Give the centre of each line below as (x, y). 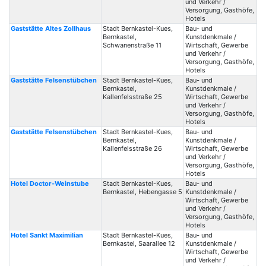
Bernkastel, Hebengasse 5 (142, 192)
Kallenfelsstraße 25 (132, 97)
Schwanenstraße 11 (132, 45)
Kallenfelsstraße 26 (132, 148)
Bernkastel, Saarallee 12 (139, 243)
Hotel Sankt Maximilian (47, 235)
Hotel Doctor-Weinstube (50, 183)
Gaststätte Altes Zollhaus (50, 28)
